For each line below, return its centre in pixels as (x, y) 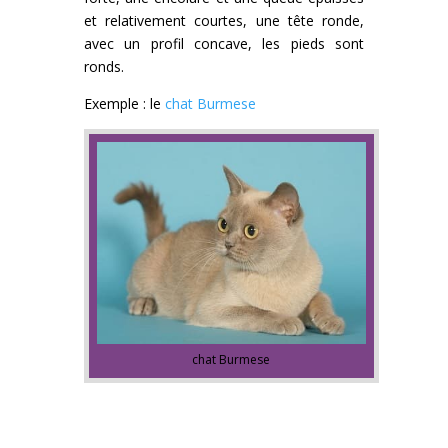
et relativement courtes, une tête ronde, (224, 21)
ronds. (104, 67)
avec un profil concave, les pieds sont (224, 44)
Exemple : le (124, 104)
